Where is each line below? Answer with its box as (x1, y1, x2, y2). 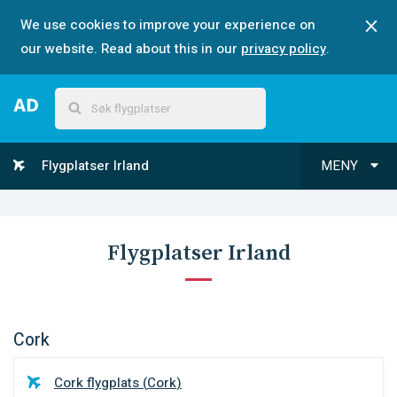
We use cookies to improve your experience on (19, 15, 315, 35)
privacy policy (240, 39, 326, 58)
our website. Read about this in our (19, 39, 237, 58)
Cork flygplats (54, 373, 139, 393)
